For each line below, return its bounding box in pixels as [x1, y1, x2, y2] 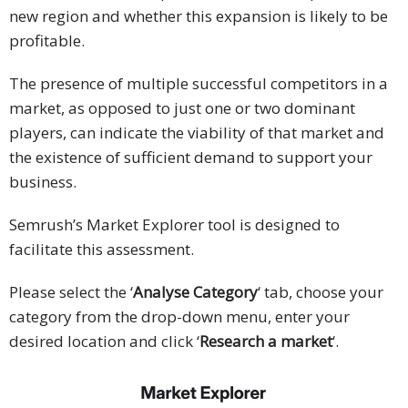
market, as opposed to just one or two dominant [9, 97, 355, 119]
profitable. [9, 30, 85, 52]
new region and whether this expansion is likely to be [9, 5, 388, 27]
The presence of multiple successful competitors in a [9, 73, 388, 95]
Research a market [199, 331, 332, 352]
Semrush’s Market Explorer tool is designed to [9, 214, 340, 236]
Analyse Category [133, 281, 258, 303]
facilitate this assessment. [9, 239, 194, 260]
